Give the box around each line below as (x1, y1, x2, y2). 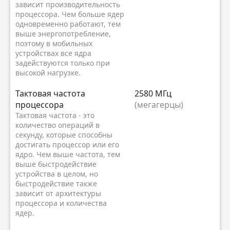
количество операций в (15, 120, 100, 130)
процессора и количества (15, 198, 107, 208)
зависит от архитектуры (15, 188, 101, 198)
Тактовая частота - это (15, 110, 94, 120)
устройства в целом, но (15, 168, 98, 179)
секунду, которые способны (15, 129, 112, 140)
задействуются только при (15, 57, 110, 68)
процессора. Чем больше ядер (15, 9, 124, 19)
